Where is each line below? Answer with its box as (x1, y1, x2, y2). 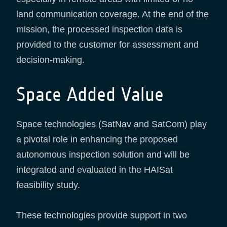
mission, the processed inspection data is (16, 24, 182, 35)
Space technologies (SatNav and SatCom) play (16, 119, 207, 130)
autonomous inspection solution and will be (16, 149, 190, 160)
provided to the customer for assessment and (16, 40, 199, 50)
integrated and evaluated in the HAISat (16, 165, 173, 175)
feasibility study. (16, 180, 80, 191)
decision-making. (16, 55, 85, 65)
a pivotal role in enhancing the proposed (16, 134, 178, 145)
